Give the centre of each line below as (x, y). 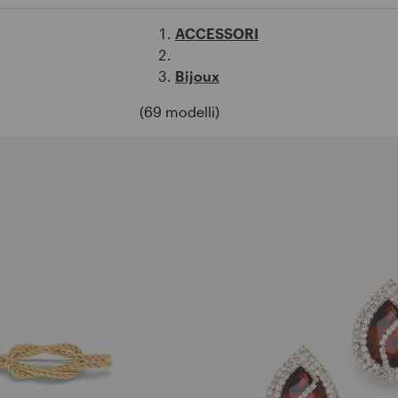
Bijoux (197, 76)
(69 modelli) (179, 111)
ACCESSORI (217, 33)
